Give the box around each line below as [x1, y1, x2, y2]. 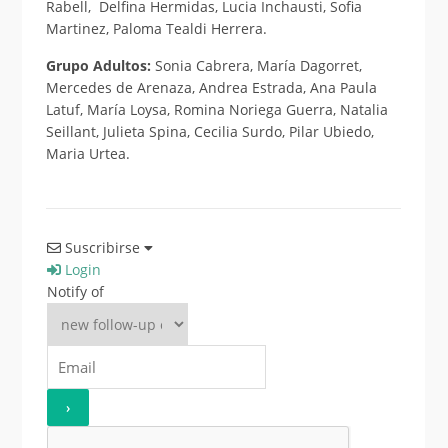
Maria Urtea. [45, 143, 130, 163]
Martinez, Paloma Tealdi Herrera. [45, 18, 267, 38]
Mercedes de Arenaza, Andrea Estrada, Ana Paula [45, 77, 377, 97]
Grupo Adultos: [45, 55, 155, 75]
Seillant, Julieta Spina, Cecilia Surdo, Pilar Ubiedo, [45, 121, 374, 141]
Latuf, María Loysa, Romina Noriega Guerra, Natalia [45, 99, 388, 119]
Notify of [46, 282, 104, 302]
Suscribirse [64, 238, 140, 258]
